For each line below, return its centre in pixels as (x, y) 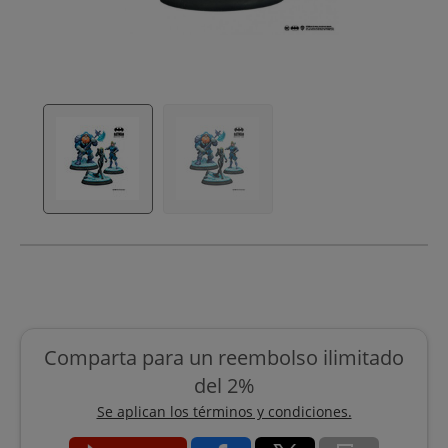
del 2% (224, 385)
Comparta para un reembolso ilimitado (224, 357)
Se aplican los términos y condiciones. (224, 411)
